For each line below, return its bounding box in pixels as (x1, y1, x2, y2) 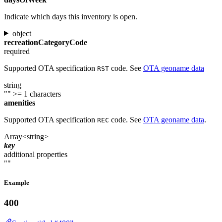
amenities (4, 98, 35, 107)
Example (4, 178, 29, 186)
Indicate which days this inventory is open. (4, 12, 137, 21)
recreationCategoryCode (4, 38, 87, 47)
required (4, 47, 30, 55)
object (12, 29, 31, 38)
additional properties (4, 150, 67, 159)
